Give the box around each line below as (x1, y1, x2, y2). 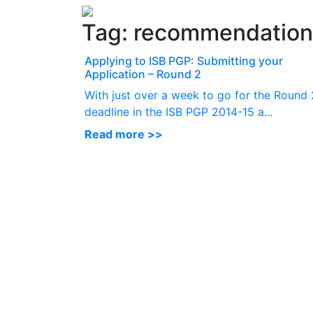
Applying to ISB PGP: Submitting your (85, 54, 283, 68)
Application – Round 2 (85, 67, 201, 81)
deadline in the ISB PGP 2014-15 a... (85, 105, 272, 119)
